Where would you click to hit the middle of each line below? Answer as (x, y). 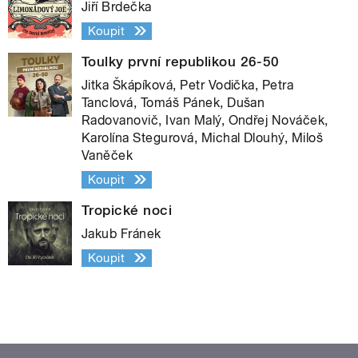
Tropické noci (127, 210)
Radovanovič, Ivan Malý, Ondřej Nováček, (205, 120)
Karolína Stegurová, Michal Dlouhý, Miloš (203, 137)
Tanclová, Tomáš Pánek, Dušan (173, 102)
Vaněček (107, 155)
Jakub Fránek (121, 233)
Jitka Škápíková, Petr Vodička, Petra (188, 85)
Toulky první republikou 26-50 (181, 61)
